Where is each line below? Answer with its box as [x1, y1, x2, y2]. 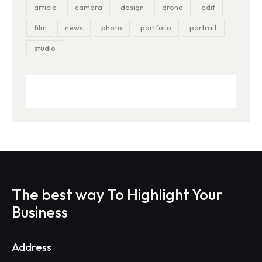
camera [75, 2, 102, 12]
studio [34, 43, 56, 53]
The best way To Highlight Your [12, 184, 223, 204]
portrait [189, 23, 217, 33]
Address [12, 240, 51, 254]
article [34, 2, 57, 12]
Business [12, 202, 68, 222]
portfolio [140, 23, 171, 33]
